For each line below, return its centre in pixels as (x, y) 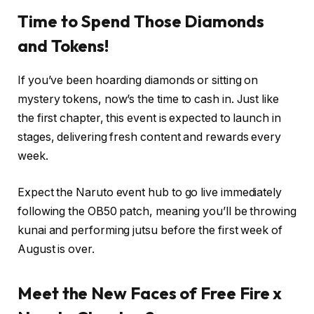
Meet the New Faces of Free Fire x (150, 293)
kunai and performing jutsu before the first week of (150, 230)
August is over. (56, 249)
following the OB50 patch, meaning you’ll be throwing (157, 211)
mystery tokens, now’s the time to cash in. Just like (148, 99)
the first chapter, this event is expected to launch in (149, 118)
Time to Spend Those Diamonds (141, 21)
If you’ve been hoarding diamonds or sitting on (138, 80)
